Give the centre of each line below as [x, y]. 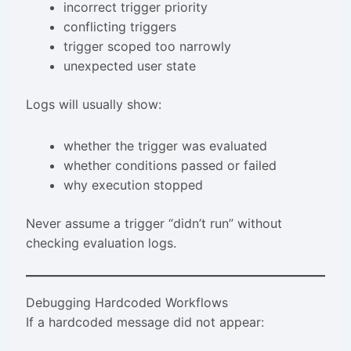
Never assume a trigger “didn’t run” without [154, 224]
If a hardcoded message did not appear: [145, 322]
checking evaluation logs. [101, 243]
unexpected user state [129, 66]
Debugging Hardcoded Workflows [127, 303]
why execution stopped [133, 185]
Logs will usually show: [93, 105]
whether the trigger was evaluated [165, 146]
